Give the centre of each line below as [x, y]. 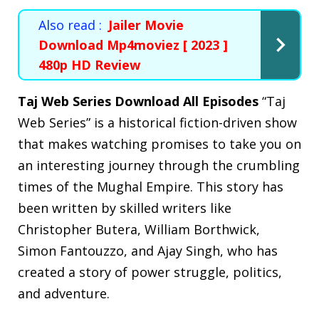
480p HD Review [89, 64]
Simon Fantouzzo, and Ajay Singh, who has [148, 250]
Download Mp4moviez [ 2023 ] [133, 45]
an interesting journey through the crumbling [159, 165]
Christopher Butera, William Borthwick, [139, 229]
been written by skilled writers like [125, 208]
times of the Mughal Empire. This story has [151, 186]
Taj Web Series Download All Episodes [138, 101]
